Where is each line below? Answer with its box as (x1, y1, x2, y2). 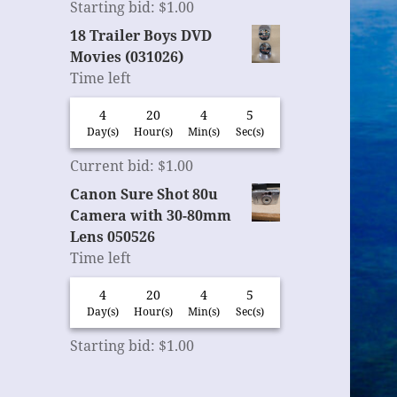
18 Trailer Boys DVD (70, 26, 213, 46)
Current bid (70, 156, 151, 176)
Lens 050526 (70, 227, 156, 247)
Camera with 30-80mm (70, 206, 232, 226)
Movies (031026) (70, 47, 184, 67)
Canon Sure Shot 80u (70, 184, 219, 205)
